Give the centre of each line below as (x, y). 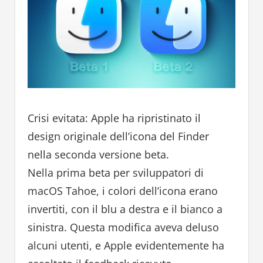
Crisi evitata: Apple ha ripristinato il (114, 118)
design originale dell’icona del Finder (118, 136)
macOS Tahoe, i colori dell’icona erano (122, 191)
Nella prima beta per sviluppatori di (115, 173)
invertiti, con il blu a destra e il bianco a (125, 209)
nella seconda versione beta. (98, 155)
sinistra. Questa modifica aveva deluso (123, 227)
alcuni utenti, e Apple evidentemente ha (126, 246)
